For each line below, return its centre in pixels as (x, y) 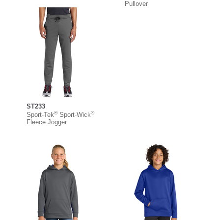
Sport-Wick (74, 114)
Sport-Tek (40, 114)
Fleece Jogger (47, 122)
